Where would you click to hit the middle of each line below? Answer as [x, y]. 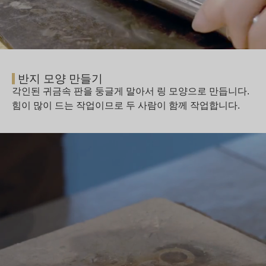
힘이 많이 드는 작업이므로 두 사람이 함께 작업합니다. [126, 105]
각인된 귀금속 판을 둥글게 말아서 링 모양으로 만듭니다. [131, 91]
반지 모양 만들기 [60, 78]
